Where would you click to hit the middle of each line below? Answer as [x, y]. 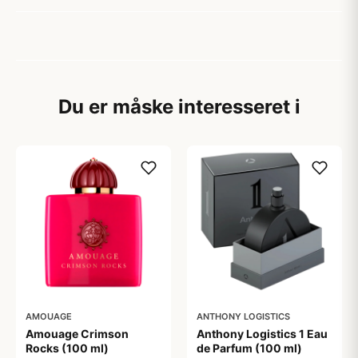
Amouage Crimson [77, 334]
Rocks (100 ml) [67, 348]
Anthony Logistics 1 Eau [262, 334]
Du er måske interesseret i [179, 107]
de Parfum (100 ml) [249, 348]
